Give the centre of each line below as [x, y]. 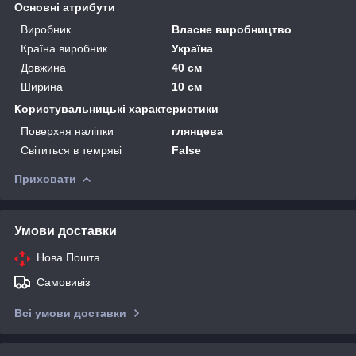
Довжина [43, 67]
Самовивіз [63, 282]
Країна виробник [64, 48]
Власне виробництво [232, 29]
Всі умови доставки [70, 313]
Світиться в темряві [71, 150]
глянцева [198, 131]
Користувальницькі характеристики [116, 108]
